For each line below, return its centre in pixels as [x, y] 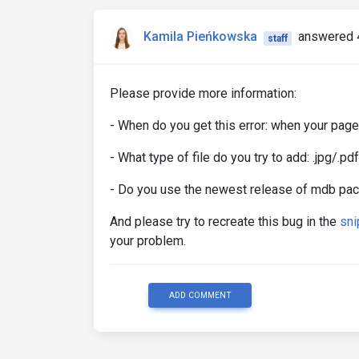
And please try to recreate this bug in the [225, 222]
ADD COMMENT [200, 296]
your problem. [148, 241]
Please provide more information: [203, 94]
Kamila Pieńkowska [200, 37]
